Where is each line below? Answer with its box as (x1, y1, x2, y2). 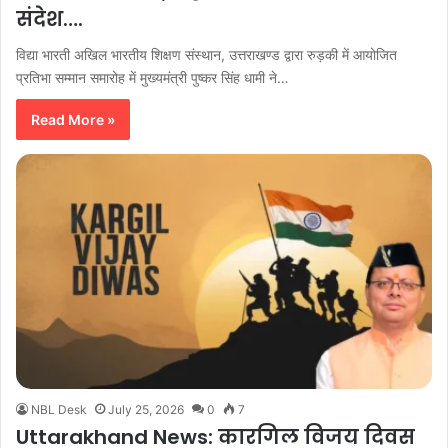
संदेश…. (16, 4, 83, 33)
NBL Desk (31, 401, 87, 417)
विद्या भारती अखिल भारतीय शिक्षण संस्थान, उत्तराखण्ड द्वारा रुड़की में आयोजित (16, 45, 397, 63)
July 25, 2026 (108, 401, 184, 417)
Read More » (31, 110, 115, 128)
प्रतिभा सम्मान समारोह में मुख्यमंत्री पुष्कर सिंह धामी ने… (16, 68, 289, 86)
